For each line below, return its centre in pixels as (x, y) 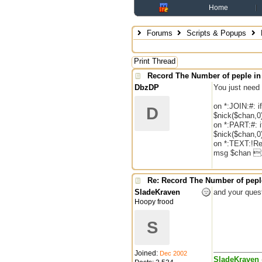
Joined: (147, 253)
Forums (159, 33)
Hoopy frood (154, 202)
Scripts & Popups (217, 33)
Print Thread (155, 61)
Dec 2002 (173, 253)
